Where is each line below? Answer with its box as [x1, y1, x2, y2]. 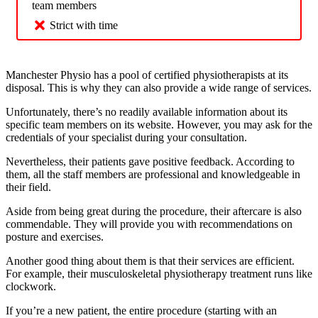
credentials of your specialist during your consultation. [6, 131, 250, 144]
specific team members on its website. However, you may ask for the [6, 119, 312, 131]
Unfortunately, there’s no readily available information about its [6, 106, 287, 119]
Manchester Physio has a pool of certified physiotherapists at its [6, 69, 288, 82]
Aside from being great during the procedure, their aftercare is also [6, 205, 302, 218]
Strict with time [50, 19, 118, 32]
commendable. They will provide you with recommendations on [6, 218, 292, 231]
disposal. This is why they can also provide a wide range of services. [6, 82, 312, 94]
